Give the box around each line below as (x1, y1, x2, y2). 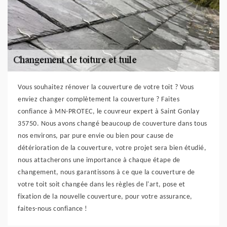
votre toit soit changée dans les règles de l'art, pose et (18, 181, 185, 188)
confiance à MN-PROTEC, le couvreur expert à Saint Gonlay (18, 108, 199, 116)
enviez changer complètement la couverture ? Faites (18, 96, 179, 103)
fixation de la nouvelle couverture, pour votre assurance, (18, 193, 193, 201)
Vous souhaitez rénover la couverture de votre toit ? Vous (18, 84, 194, 91)
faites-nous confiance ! (18, 205, 88, 213)
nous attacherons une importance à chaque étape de (18, 157, 180, 164)
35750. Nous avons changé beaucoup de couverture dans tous (18, 120, 207, 128)
